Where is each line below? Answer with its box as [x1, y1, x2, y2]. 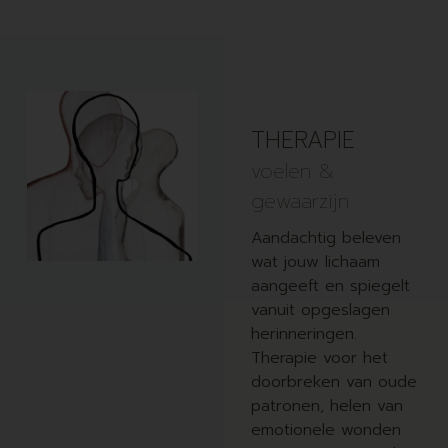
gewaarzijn [250, 186, 349, 217]
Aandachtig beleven [250, 226, 401, 251]
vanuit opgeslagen [250, 298, 390, 323]
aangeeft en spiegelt [250, 274, 410, 299]
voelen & [250, 156, 334, 187]
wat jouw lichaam [250, 250, 380, 275]
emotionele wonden [250, 418, 401, 443]
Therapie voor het [250, 346, 388, 371]
